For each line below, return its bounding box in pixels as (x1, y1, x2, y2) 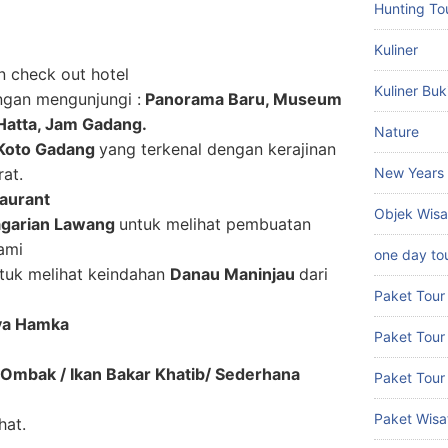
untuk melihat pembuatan (119, 214, 311, 235)
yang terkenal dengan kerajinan (99, 139, 336, 160)
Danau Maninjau (170, 264, 299, 285)
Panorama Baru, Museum (141, 89, 342, 110)
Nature (374, 123, 419, 140)
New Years (374, 164, 444, 181)
